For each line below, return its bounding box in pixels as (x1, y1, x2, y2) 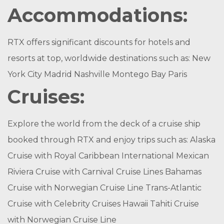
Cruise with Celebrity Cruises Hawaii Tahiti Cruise (7, 199, 199, 208)
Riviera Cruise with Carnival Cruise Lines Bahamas (7, 167, 201, 176)
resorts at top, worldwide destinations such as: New (7, 53, 210, 63)
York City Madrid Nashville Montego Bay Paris (7, 69, 187, 79)
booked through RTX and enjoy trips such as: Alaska (7, 135, 215, 144)
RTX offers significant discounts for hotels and (7, 37, 190, 47)
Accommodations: (7, 3, 187, 27)
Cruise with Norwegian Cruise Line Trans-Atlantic (7, 183, 201, 192)
